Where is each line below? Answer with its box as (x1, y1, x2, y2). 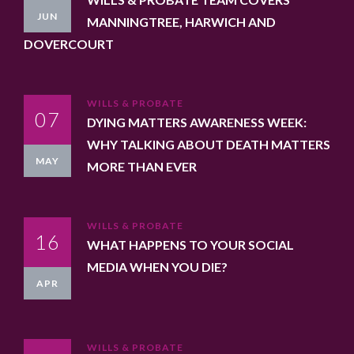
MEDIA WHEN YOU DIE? (87, 258, 228, 274)
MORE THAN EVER (87, 158, 197, 174)
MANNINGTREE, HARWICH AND (87, 13, 276, 29)
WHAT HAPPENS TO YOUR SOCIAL (87, 236, 294, 252)
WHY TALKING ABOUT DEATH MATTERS (87, 136, 330, 152)
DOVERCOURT (24, 36, 114, 51)
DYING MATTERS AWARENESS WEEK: (87, 114, 307, 130)
